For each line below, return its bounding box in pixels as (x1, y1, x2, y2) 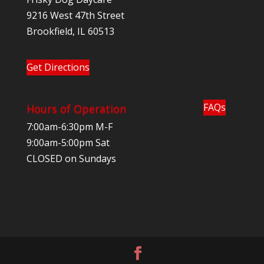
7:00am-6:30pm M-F (26, 120, 113, 134)
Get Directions (26, 61, 90, 74)
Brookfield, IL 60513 (26, 25, 114, 38)
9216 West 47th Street (26, 9, 124, 22)
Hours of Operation (26, 101, 126, 116)
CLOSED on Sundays (26, 152, 116, 166)
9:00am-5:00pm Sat (26, 136, 110, 150)
